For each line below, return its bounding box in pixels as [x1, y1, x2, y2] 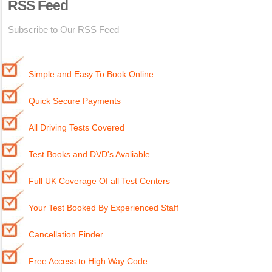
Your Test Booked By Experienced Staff [29, 203, 178, 212]
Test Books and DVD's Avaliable [29, 149, 150, 159]
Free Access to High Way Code [29, 256, 148, 266]
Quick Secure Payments [29, 96, 121, 106]
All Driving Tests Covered [29, 123, 124, 132]
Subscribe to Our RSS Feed [8, 24, 119, 35]
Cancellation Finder [29, 229, 103, 239]
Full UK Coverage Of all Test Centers [29, 176, 170, 186]
